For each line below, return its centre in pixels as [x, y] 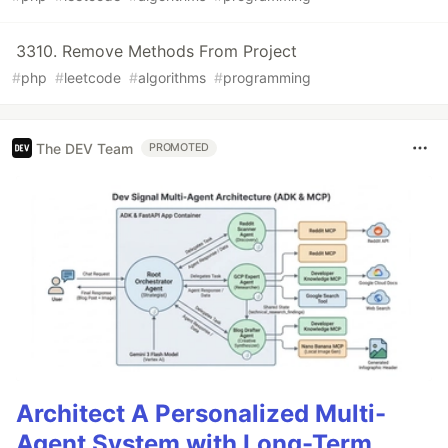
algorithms [172, 78]
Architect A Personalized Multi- [201, 413]
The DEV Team [84, 148]
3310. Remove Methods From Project [156, 51]
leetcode [92, 78]
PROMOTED [179, 148]
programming [267, 78]
